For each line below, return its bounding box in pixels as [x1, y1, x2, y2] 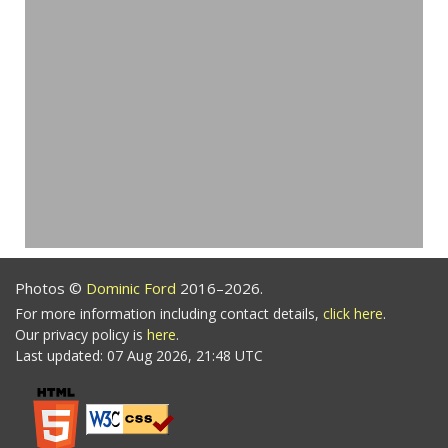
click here [323, 303, 383, 323]
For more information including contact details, [15, 303, 323, 323]
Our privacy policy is [15, 324, 147, 344]
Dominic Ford [86, 277, 180, 298]
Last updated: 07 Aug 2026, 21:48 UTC [15, 345, 263, 365]
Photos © [15, 277, 86, 298]
